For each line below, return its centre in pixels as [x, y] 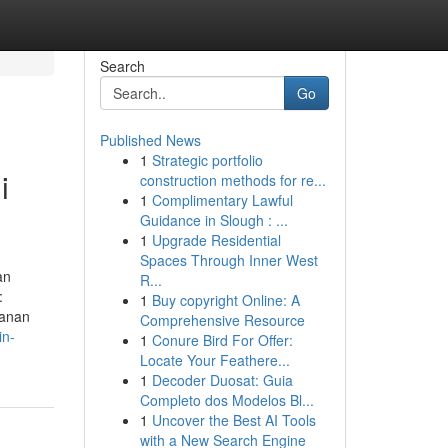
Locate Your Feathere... [214, 360]
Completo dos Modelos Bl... [226, 400]
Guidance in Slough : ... [213, 220]
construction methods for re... [232, 180]
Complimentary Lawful [222, 200]
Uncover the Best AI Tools [233, 420]
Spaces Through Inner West [228, 260]
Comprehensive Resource [222, 320]
